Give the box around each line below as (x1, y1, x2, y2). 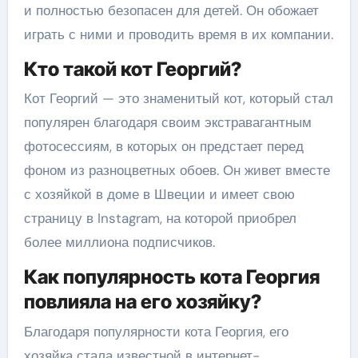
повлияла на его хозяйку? (23, 290, 261, 313)
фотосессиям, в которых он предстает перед (23, 137, 304, 155)
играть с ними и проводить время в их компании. (23, 25, 333, 43)
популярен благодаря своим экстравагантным (23, 113, 312, 131)
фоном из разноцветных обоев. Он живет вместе (23, 161, 330, 179)
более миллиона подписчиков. (23, 233, 215, 251)
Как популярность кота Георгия (23, 265, 320, 288)
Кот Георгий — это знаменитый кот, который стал (23, 89, 333, 107)
